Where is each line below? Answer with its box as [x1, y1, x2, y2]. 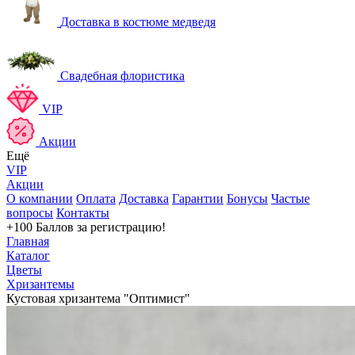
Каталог [6, 249, 50, 262]
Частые [271, 192, 310, 205]
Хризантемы [6, 277, 74, 291]
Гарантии [172, 192, 223, 205]
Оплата [76, 192, 116, 205]
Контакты [56, 206, 109, 219]
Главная [6, 235, 49, 248]
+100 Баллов [6, 220, 74, 234]
